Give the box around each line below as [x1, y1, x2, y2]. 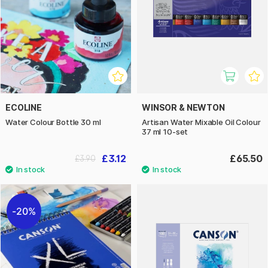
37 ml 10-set [142, 127, 188, 137]
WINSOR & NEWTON [142, 102, 225, 113]
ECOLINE [5, 102, 42, 113]
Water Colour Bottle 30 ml [5, 117, 101, 127]
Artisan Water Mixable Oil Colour [142, 117, 261, 127]
